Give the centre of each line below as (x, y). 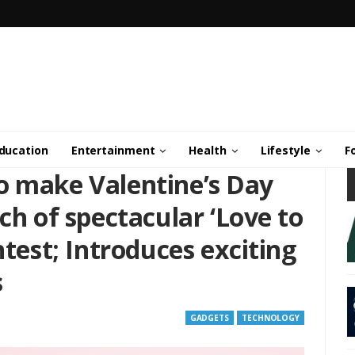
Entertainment (113, 150)
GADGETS (209, 318)
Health (208, 150)
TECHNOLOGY (271, 318)
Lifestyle (285, 150)
